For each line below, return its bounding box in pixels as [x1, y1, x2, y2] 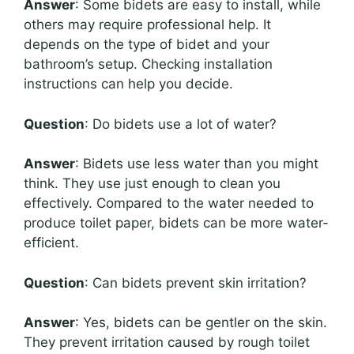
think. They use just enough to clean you [24, 175, 281, 192]
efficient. [24, 235, 79, 251]
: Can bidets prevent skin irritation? [85, 274, 307, 291]
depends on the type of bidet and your [24, 36, 269, 53]
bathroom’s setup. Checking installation [24, 56, 273, 73]
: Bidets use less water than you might [75, 156, 318, 172]
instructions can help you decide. [24, 76, 233, 92]
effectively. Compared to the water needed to [24, 195, 314, 212]
